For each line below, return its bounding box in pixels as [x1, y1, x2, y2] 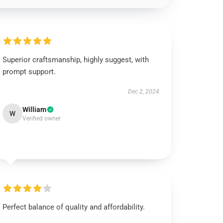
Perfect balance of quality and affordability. [2, 203, 145, 212]
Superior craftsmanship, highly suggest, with [2, 55, 149, 64]
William [22, 106, 47, 113]
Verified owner [22, 115, 61, 122]
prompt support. [2, 67, 56, 76]
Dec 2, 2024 [127, 88, 159, 95]
